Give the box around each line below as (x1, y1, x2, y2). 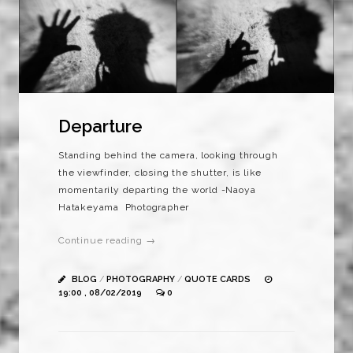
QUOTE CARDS (184, 273, 251, 284)
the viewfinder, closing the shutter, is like (58, 166, 262, 178)
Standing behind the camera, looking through (58, 149, 278, 161)
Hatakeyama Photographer (58, 201, 190, 213)
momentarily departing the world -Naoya (58, 184, 256, 195)
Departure (58, 115, 143, 136)
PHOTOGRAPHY (106, 273, 175, 284)
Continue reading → (58, 234, 156, 246)
